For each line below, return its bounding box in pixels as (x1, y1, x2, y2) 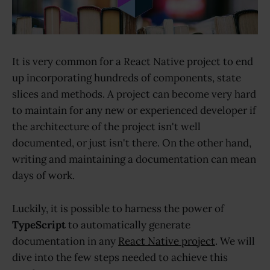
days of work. (12, 169, 75, 183)
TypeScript (12, 218, 66, 231)
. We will (215, 234, 255, 248)
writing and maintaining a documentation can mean (12, 152, 256, 166)
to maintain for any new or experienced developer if (12, 104, 256, 118)
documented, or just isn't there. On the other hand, (12, 136, 251, 150)
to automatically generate (66, 218, 190, 231)
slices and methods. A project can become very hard (12, 87, 256, 101)
